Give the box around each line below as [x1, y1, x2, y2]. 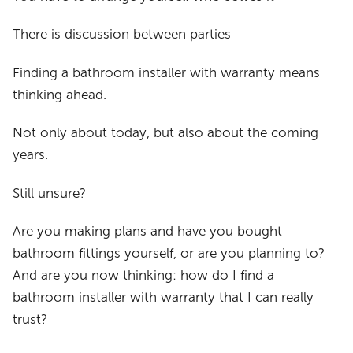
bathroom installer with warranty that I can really [13, 290, 314, 306]
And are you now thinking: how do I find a [13, 268, 275, 284]
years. [13, 147, 49, 163]
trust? [13, 312, 48, 328]
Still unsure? [13, 185, 87, 201]
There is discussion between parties [13, 27, 232, 43]
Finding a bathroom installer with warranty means [13, 65, 321, 80]
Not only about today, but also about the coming [13, 125, 319, 141]
